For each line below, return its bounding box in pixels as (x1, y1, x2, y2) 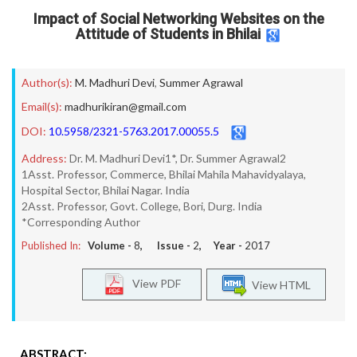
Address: (22, 151, 67, 165)
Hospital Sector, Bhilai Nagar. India (22, 183, 190, 197)
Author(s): (22, 76, 73, 89)
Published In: (22, 239, 80, 252)
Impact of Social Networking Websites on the (33, 10, 324, 27)
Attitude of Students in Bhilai (75, 25, 261, 43)
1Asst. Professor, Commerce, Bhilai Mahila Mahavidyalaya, (22, 167, 306, 181)
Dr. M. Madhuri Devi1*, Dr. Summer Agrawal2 (69, 151, 286, 165)
